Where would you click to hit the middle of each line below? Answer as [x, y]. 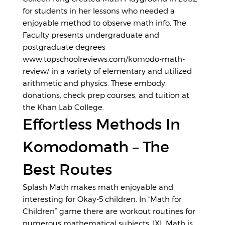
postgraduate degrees [64, 47]
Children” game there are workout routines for [109, 211]
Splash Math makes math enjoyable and [98, 187]
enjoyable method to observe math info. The [104, 23]
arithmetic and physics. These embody [94, 83]
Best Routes [67, 170]
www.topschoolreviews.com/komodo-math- [104, 59]
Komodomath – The [96, 147]
